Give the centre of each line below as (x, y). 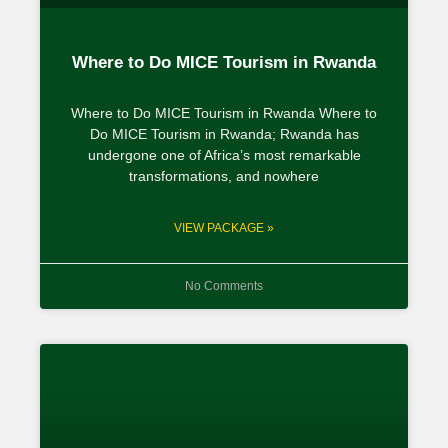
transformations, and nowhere (224, 175)
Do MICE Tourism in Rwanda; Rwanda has (224, 133)
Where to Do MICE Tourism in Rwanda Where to (224, 112)
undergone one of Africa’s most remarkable (224, 154)
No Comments (224, 285)
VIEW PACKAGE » (224, 227)
